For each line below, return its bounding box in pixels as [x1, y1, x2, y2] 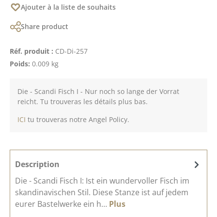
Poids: [10, 59, 32, 68]
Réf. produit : [10, 46, 55, 56]
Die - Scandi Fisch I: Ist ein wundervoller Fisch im [15, 175, 189, 186]
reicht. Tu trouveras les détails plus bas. [17, 96, 148, 106]
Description [15, 158, 60, 170]
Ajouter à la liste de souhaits [21, 2, 116, 12]
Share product [21, 21, 68, 31]
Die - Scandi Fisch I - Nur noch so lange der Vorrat [17, 86, 179, 96]
